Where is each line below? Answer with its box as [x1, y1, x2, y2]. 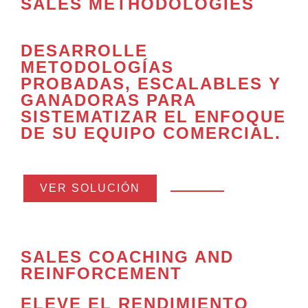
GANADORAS [21, 91, 140, 110]
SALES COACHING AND [21, 247, 234, 267]
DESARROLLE [21, 41, 148, 60]
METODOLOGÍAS [21, 58, 174, 77]
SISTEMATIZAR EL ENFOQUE [21, 107, 286, 126]
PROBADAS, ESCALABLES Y [21, 74, 281, 93]
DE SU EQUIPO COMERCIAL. [21, 124, 281, 143]
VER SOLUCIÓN [40, 182, 140, 195]
